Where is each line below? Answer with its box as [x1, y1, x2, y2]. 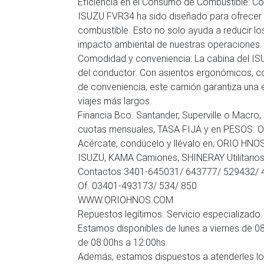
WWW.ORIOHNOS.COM [78, 194, 173, 206]
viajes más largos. [78, 95, 152, 107]
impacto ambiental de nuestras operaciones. [78, 38, 262, 50]
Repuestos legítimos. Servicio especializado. [78, 208, 263, 220]
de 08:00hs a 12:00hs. [78, 236, 168, 248]
